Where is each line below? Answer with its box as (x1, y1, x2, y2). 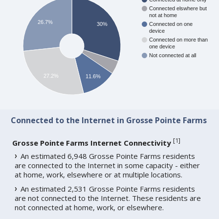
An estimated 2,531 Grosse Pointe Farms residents (21, 183, 196, 194)
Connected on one (149, 21, 193, 27)
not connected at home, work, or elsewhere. (15, 202, 164, 212)
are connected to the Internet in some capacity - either (15, 160, 200, 170)
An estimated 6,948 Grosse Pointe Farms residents (21, 151, 196, 161)
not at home (149, 12, 177, 19)
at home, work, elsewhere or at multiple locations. (15, 169, 183, 179)
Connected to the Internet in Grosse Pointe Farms (11, 114, 207, 126)
